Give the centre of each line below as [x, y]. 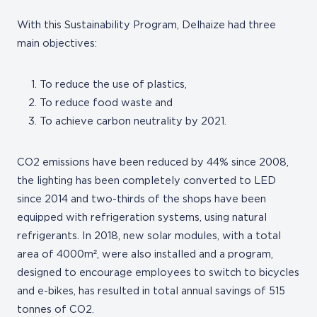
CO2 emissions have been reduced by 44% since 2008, [153, 162]
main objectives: [57, 44]
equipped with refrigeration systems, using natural [142, 218]
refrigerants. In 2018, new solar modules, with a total [149, 236]
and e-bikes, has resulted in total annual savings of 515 [151, 291]
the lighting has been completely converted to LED [146, 181]
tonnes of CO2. [56, 310]
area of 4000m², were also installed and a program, [145, 254]
